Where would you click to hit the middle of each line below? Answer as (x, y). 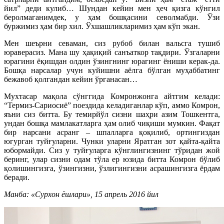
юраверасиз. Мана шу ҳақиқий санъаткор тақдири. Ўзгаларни (112, 52)
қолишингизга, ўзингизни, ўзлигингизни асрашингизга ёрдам (112, 168)
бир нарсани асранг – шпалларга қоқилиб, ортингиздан (112, 132)
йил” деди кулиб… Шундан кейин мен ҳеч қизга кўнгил (112, 8)
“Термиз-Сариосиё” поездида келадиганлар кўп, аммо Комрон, (112, 105)
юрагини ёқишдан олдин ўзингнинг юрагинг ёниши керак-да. (112, 61)
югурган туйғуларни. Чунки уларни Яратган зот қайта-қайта (112, 141)
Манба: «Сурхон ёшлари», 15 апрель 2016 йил (81, 194)
